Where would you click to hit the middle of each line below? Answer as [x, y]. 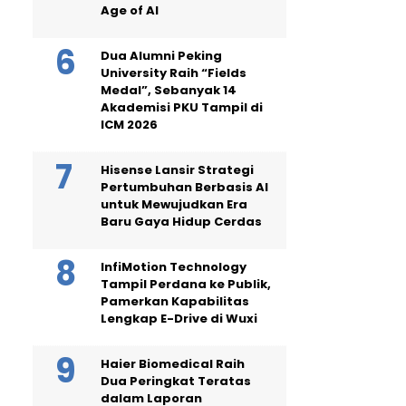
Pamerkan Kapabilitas [175, 301]
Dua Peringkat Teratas [176, 381]
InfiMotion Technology [174, 267]
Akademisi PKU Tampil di [182, 107]
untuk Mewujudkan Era [174, 204]
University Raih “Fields [174, 73]
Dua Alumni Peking [161, 56]
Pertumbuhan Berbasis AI [184, 187]
